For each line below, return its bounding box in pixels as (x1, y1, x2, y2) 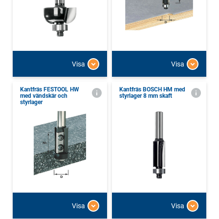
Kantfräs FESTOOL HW (20, 86, 79, 93)
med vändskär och (20, 92, 67, 100)
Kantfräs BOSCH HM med (119, 86, 185, 93)
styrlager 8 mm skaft (119, 92, 172, 100)
